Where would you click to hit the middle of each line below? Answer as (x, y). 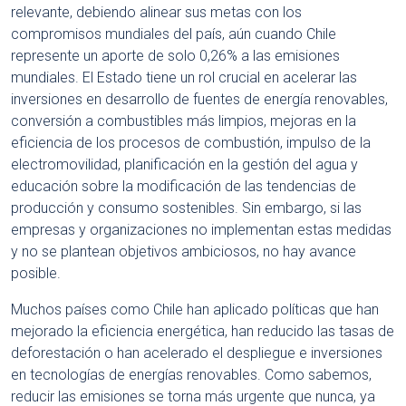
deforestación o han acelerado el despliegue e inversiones (197, 353)
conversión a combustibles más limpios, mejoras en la (184, 121)
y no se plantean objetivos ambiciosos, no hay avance (184, 251)
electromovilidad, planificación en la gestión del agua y (184, 164)
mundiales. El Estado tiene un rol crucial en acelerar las (184, 77)
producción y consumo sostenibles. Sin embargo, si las (186, 208)
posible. (36, 273)
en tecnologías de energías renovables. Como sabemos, (191, 374)
